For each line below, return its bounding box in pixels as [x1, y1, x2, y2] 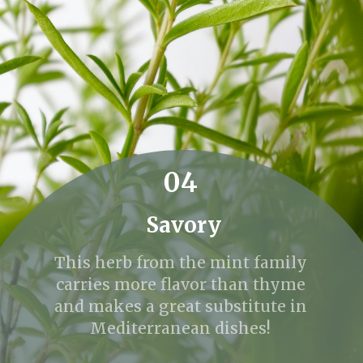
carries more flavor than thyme [55, 274, 305, 294]
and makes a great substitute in [53, 296, 307, 316]
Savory [145, 211, 221, 239]
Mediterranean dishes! [90, 318, 271, 338]
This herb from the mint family [53, 252, 307, 272]
